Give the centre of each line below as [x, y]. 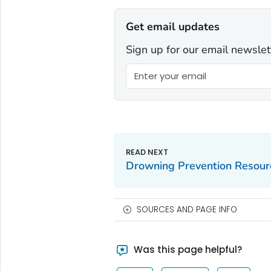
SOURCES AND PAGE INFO [187, 209]
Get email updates [172, 27]
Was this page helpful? [187, 249]
